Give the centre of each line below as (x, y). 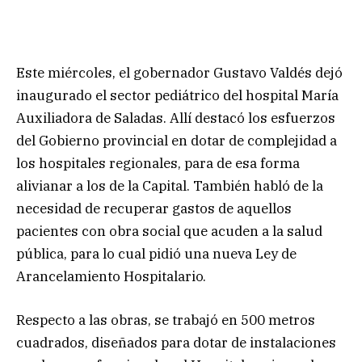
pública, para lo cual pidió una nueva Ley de (156, 253)
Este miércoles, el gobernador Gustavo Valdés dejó (179, 72)
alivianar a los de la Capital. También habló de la (170, 185)
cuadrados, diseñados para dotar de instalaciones (176, 342)
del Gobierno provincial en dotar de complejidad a (177, 140)
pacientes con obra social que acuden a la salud (169, 231)
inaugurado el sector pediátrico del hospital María (177, 95)
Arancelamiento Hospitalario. (111, 276)
